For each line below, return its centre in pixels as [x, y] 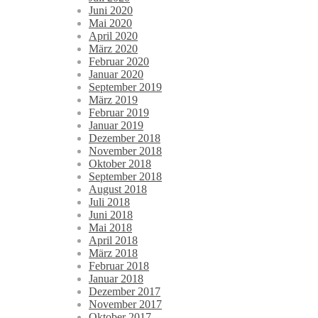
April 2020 [113, 36]
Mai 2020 [110, 23]
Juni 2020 [111, 11]
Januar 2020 [116, 75]
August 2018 [118, 190]
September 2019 [125, 87]
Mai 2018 [110, 228]
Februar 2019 [119, 113]
